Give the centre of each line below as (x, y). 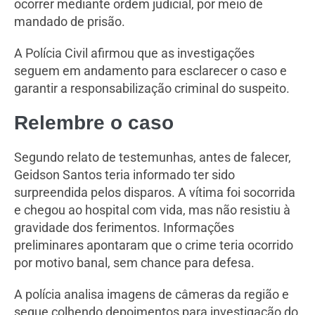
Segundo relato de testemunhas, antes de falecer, (153, 157)
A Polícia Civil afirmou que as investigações (134, 53)
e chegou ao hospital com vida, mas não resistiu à (152, 210)
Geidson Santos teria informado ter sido (124, 174)
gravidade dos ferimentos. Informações (124, 227)
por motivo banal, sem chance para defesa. (134, 262)
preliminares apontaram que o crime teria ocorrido (154, 245)
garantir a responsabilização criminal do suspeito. (152, 88)
